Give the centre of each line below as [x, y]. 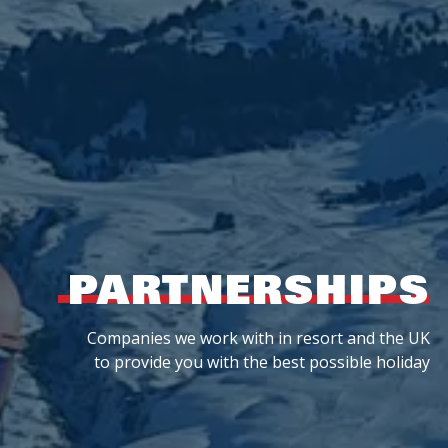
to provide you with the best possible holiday [262, 361]
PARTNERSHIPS [249, 288]
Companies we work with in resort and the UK [259, 337]
